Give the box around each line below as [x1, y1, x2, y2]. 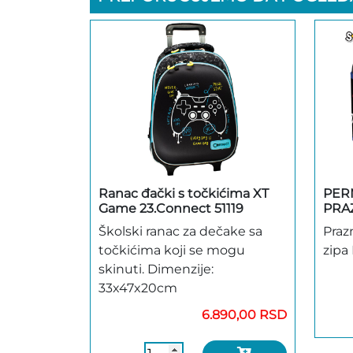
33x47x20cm [98, 280, 177, 295]
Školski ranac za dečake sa [98, 223, 262, 239]
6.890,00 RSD [202, 307, 287, 322]
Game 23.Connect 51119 [98, 200, 243, 216]
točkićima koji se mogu [98, 242, 245, 258]
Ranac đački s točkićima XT [98, 185, 269, 201]
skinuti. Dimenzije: [98, 261, 214, 277]
